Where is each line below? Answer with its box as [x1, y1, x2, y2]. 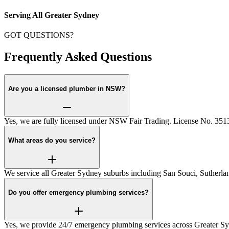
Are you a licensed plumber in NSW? [8, 84, 125, 93]
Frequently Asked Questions [4, 50, 152, 64]
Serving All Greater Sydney [4, 10, 99, 19]
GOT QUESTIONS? [4, 31, 74, 40]
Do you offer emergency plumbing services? [8, 188, 149, 196]
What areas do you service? [8, 136, 96, 145]
